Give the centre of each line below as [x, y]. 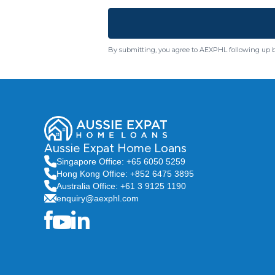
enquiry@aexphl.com [98, 198]
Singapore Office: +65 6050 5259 [121, 161]
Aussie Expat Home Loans [115, 148]
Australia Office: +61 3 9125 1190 [121, 186]
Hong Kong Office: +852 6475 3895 [125, 173]
